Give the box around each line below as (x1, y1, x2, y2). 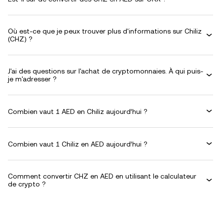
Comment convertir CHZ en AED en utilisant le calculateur (8, 172, 196, 180)
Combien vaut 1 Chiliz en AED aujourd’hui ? (8, 140, 147, 148)
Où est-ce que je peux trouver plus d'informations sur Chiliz (8, 27, 202, 35)
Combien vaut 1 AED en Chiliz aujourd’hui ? (8, 107, 147, 115)
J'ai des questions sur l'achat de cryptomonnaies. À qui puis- (8, 67, 203, 75)
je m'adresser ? (8, 75, 57, 83)
